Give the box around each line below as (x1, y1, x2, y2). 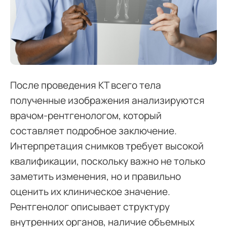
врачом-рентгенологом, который (10, 109, 162, 122)
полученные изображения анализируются (10, 94, 205, 107)
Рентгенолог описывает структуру (10, 200, 170, 213)
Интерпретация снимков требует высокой (10, 139, 204, 153)
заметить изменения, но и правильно (10, 170, 181, 183)
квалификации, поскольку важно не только (10, 155, 205, 168)
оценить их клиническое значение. (10, 185, 170, 198)
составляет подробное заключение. (10, 124, 177, 137)
